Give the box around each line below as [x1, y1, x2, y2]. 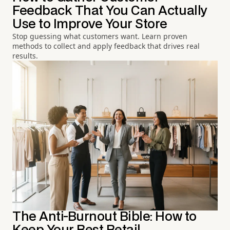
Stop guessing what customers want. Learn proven [12, 31, 187, 41]
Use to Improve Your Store [12, 18, 167, 30]
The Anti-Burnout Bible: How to [12, 210, 197, 223]
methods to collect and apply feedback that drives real [12, 41, 200, 51]
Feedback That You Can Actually [12, 5, 207, 17]
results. [12, 51, 38, 61]
